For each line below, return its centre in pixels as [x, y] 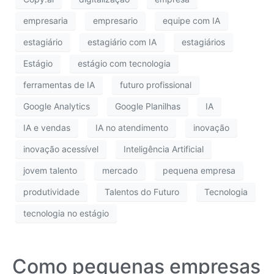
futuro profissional [156, 85]
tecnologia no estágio [66, 213]
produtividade [51, 192]
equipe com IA [191, 21]
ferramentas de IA [59, 85]
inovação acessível [61, 149]
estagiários [203, 42]
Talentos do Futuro [142, 192]
